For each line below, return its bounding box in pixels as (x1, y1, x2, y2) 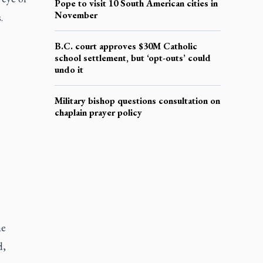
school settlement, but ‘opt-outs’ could (54, 51, 211, 64)
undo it (54, 63, 83, 76)
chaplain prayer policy (54, 106, 142, 119)
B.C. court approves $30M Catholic (54, 39, 197, 52)
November (54, 8, 97, 21)
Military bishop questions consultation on (54, 94, 220, 107)
